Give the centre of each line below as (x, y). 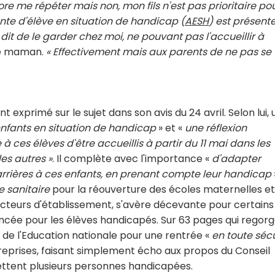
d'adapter (236, 159)
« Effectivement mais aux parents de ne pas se (159, 52)
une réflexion (216, 128)
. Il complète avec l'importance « (132, 159)
